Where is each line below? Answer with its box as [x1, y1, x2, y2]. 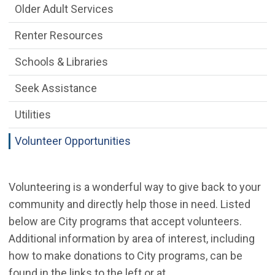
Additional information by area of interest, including [8, 232, 255, 246]
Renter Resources [14, 29, 103, 42]
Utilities [14, 108, 51, 122]
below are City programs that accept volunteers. [8, 215, 242, 228]
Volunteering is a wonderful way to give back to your [8, 180, 261, 194]
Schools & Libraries [14, 55, 108, 69]
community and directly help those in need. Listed [8, 198, 250, 211]
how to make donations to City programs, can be [8, 249, 242, 263]
